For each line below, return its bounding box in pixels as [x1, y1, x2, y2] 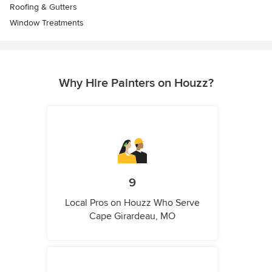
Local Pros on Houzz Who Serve [65, 197, 200, 209]
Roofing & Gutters [10, 2, 77, 12]
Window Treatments [10, 18, 84, 28]
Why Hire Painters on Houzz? [58, 76, 214, 90]
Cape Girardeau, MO [89, 210, 175, 222]
